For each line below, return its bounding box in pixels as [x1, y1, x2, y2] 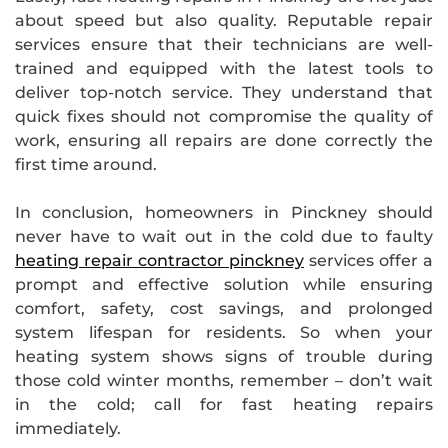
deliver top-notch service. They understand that [15, 82, 433, 102]
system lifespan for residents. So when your [15, 322, 433, 342]
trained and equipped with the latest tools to [15, 58, 433, 78]
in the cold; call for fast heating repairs [15, 394, 433, 414]
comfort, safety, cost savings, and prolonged [15, 298, 433, 318]
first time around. [15, 154, 157, 174]
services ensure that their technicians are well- [15, 34, 433, 54]
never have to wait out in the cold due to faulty [15, 226, 433, 246]
